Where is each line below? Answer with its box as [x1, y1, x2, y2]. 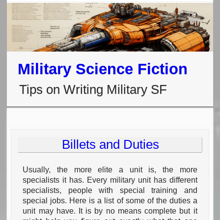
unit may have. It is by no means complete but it [23, 207, 197, 216]
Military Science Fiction [18, 60, 188, 78]
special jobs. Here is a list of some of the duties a [23, 196, 197, 205]
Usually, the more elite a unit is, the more [23, 165, 197, 174]
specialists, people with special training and [23, 186, 197, 195]
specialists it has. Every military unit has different [23, 176, 197, 185]
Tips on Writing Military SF [19, 82, 167, 96]
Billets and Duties [62, 137, 160, 151]
